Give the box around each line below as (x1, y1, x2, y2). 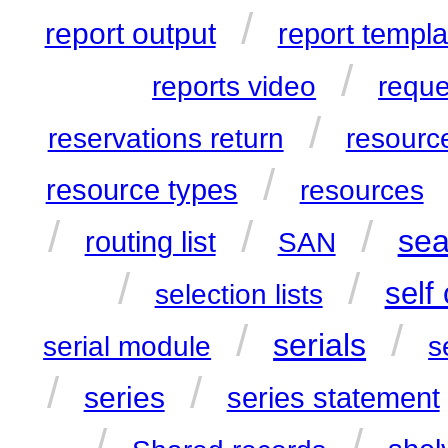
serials (273, 327, 367, 364)
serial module (43, 331, 212, 363)
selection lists (154, 279, 323, 311)
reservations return (47, 123, 284, 155)
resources (299, 175, 424, 207)
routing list (84, 226, 216, 259)
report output (44, 17, 216, 51)
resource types (45, 174, 238, 207)
